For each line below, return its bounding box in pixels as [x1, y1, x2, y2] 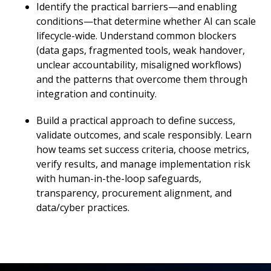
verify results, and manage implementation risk [36, 157, 250, 171]
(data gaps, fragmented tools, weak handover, [36, 44, 245, 57]
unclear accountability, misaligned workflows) [36, 58, 241, 71]
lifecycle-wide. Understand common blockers [36, 29, 237, 42]
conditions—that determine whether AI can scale [36, 15, 256, 28]
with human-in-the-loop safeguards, [36, 172, 201, 185]
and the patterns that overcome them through [36, 73, 247, 86]
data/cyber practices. [36, 201, 129, 214]
